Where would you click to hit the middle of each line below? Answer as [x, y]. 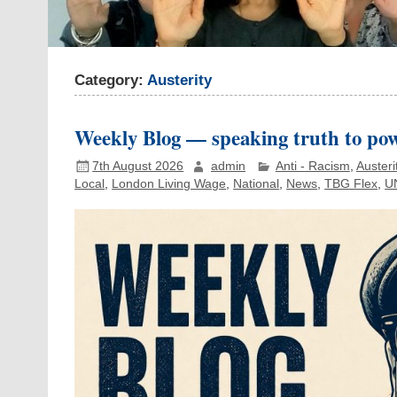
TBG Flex [351, 184]
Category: [111, 80]
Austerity [180, 80]
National [257, 184]
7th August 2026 [138, 167]
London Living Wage [169, 184]
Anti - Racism [312, 167]
